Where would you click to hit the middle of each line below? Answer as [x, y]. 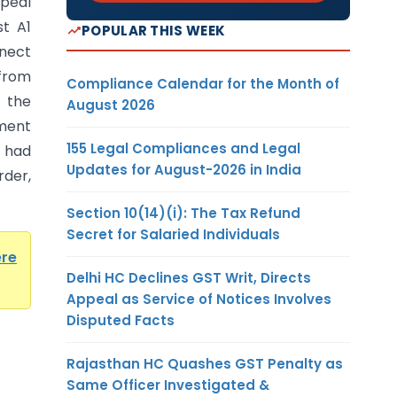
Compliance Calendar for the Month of [203, 83]
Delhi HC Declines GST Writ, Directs [189, 277]
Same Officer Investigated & [168, 385]
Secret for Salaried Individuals [173, 234]
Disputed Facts [121, 320]
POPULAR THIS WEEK [154, 30]
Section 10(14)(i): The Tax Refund [183, 213]
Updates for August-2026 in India [184, 169]
